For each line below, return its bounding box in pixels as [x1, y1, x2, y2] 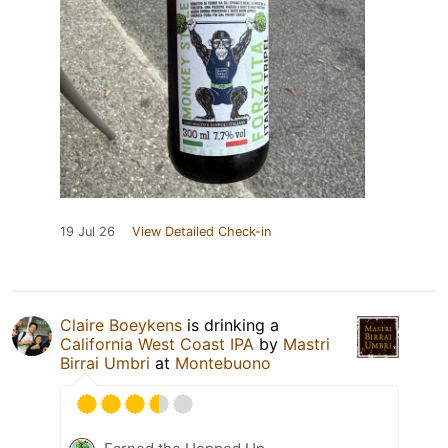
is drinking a [182, 314, 279, 335]
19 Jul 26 [60, 223, 115, 239]
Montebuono [175, 352, 271, 373]
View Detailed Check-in [132, 223, 271, 239]
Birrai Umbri [60, 352, 150, 373]
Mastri [283, 333, 330, 354]
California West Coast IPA [60, 333, 254, 354]
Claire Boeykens [60, 314, 182, 335]
